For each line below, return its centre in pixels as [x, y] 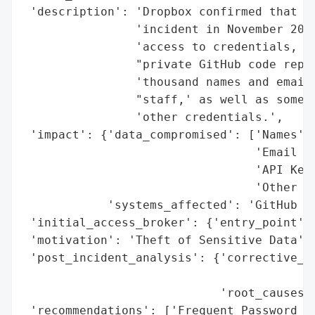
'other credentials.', [153, 117]
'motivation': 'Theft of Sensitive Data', [167, 240]
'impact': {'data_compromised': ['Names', [167, 134]
